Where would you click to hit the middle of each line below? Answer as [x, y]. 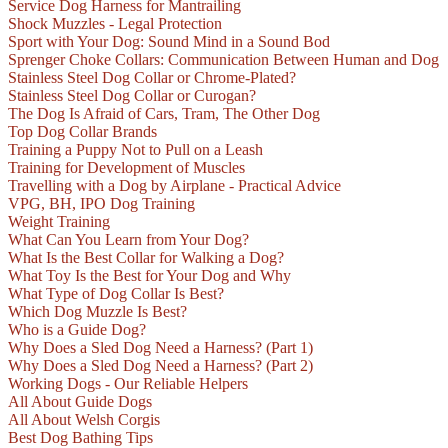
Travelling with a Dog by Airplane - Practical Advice [174, 186]
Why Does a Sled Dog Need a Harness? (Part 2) [160, 366]
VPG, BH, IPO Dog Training [101, 204]
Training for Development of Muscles [126, 168]
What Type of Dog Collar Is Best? [116, 294]
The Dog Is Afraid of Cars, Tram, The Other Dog [164, 114]
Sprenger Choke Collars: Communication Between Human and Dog [223, 60]
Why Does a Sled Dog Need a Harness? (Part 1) [160, 348]
